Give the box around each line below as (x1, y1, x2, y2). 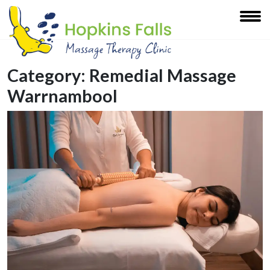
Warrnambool (7, 85, 118, 106)
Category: (7, 64, 89, 86)
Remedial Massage (89, 64, 236, 86)
